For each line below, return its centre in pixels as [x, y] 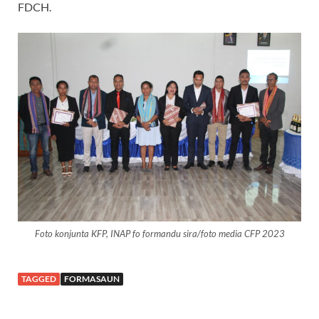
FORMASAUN [92, 278]
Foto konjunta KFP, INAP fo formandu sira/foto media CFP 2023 [159, 233]
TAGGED [39, 278]
